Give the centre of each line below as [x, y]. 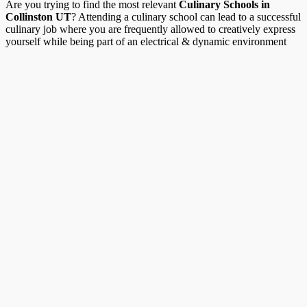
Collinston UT [38, 16]
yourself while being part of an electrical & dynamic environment [146, 41]
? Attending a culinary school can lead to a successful [186, 16]
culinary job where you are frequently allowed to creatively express [150, 29]
